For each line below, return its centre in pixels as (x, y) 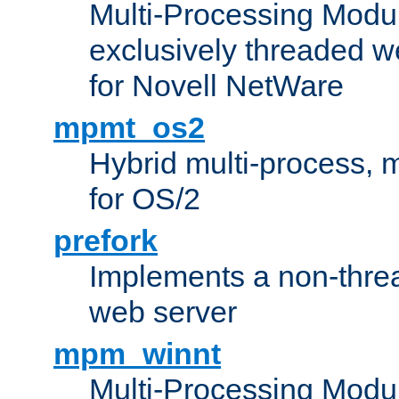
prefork (106, 240)
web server (163, 311)
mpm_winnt (137, 353)
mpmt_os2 (129, 127)
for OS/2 (145, 198)
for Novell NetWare (216, 85)
